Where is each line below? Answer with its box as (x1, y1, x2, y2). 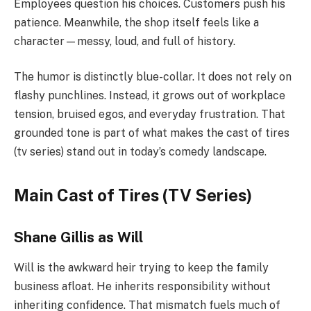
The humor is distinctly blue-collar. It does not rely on (14, 70, 292, 84)
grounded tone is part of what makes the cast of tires (14, 126, 289, 140)
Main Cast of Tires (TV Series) (14, 185, 252, 205)
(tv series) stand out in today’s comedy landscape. (14, 145, 267, 159)
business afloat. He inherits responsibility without (14, 280, 271, 294)
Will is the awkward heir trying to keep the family (14, 261, 269, 275)
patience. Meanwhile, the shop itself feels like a (14, 15, 259, 29)
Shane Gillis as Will (14, 229, 143, 246)
